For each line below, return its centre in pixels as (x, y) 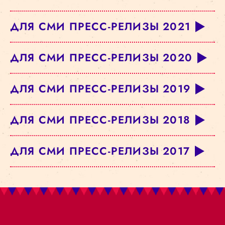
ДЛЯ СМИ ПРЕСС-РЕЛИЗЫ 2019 (100, 89)
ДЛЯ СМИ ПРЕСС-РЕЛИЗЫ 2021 (100, 27)
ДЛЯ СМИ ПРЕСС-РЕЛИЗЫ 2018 (100, 120)
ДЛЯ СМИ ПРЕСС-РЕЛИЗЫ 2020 (101, 58)
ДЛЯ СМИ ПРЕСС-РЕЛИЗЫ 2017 (100, 151)
